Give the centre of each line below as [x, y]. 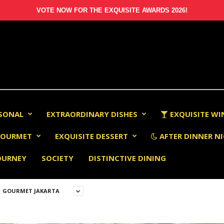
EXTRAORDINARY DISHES [92, 114]
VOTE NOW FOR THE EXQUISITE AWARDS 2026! [112, 10]
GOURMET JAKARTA [31, 191]
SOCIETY [57, 158]
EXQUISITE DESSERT [91, 136]
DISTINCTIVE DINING [127, 158]
